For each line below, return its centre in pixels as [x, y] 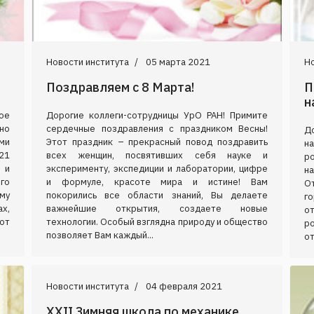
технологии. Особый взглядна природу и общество [157, 221]
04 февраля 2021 [184, 286]
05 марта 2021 [178, 62]
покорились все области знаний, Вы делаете [157, 195]
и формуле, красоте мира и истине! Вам [157, 182]
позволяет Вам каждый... [100, 235]
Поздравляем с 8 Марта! [120, 87]
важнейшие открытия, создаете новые [157, 208]
